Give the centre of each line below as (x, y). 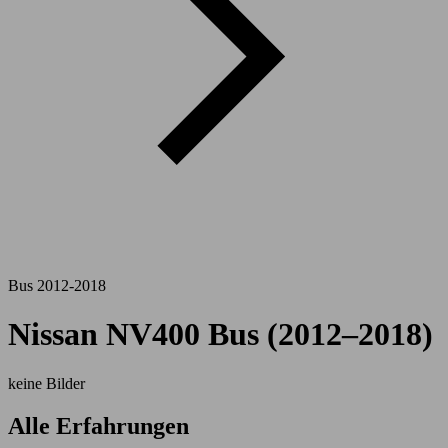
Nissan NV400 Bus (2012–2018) (220, 334)
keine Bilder (46, 383)
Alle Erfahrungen (98, 425)
